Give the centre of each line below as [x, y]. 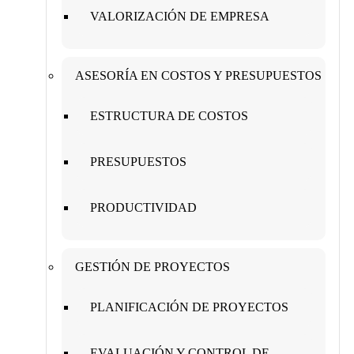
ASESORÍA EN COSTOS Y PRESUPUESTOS [198, 75]
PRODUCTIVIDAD [143, 207]
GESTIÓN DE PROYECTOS [153, 266]
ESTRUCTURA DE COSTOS [169, 115]
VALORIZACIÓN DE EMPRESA [180, 16]
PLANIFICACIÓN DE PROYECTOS [189, 307]
